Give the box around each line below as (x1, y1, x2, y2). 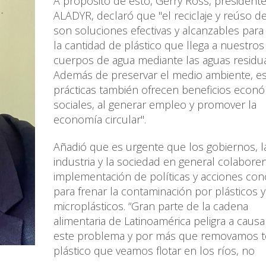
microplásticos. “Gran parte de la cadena (53, 199, 248, 214)
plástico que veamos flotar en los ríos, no (53, 243, 255, 258)
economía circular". (53, 112, 146, 127)
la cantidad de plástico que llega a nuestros (53, 38, 264, 53)
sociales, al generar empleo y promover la (53, 97, 256, 112)
